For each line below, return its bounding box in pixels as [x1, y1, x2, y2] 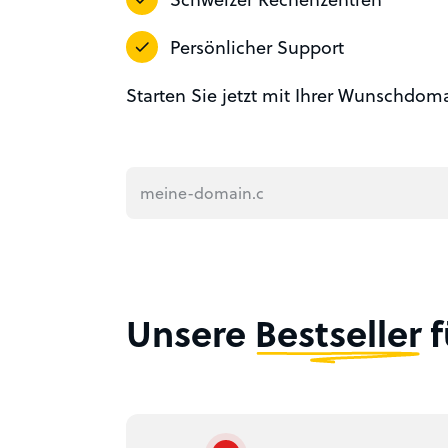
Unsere [126, 306, 255, 359]
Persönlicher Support [170, 33, 344, 60]
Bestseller [255, 306, 421, 359]
